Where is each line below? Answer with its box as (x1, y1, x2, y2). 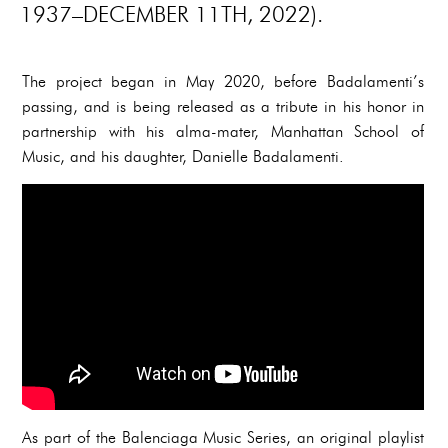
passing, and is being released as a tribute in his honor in (22, 96, 424, 116)
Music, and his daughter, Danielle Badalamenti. (22, 146, 344, 166)
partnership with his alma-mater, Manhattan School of (22, 121, 424, 141)
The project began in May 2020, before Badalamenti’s (22, 71, 424, 91)
